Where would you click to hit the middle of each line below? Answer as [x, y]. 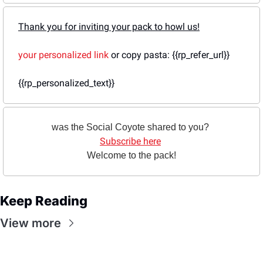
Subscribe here [130, 141]
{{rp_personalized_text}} [66, 83]
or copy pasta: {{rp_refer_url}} [169, 55]
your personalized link [63, 55]
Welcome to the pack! [131, 156]
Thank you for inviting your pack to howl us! [109, 27]
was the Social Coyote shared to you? [131, 127]
